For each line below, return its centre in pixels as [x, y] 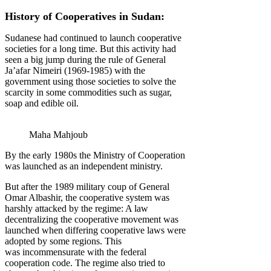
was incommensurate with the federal [76, 252]
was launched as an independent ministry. [84, 166]
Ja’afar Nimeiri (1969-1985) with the [75, 71]
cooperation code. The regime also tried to [85, 263]
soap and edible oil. [42, 103]
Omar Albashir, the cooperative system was [87, 198]
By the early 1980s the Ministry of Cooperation [95, 155]
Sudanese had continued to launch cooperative [93, 38]
